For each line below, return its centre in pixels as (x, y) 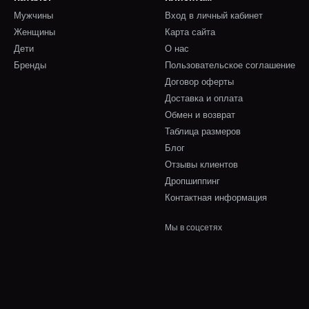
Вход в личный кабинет (214, 16)
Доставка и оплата (204, 98)
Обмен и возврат (200, 115)
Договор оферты (199, 82)
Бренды (30, 65)
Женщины (34, 32)
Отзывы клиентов (201, 165)
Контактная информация (216, 198)
